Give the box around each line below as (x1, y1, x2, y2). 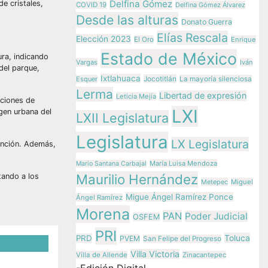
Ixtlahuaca (100, 74, 141, 83)
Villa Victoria (130, 249, 179, 259)
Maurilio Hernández (76, 171, 198, 187)
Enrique (231, 35, 256, 44)
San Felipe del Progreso (143, 234, 221, 243)
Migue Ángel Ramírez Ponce (126, 192, 233, 202)
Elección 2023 (76, 34, 131, 44)
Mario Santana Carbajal (76, 160, 147, 167)
